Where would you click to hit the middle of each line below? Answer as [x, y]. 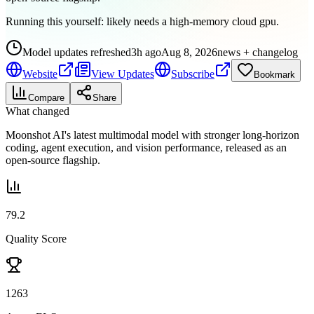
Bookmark [274, 74]
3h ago [146, 52]
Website [40, 74]
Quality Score [36, 238]
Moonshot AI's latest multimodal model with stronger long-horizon [152, 135]
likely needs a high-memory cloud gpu [191, 21]
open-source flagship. [53, 160]
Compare [46, 97]
